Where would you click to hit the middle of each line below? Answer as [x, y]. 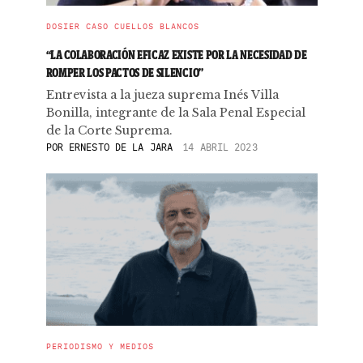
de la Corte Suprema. [109, 130]
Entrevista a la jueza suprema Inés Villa [162, 95]
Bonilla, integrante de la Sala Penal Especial [175, 113]
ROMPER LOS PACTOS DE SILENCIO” [124, 73]
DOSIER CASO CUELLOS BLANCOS [122, 26]
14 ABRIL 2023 [220, 147]
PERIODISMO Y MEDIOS [100, 346]
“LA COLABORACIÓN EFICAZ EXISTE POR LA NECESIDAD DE [176, 55]
